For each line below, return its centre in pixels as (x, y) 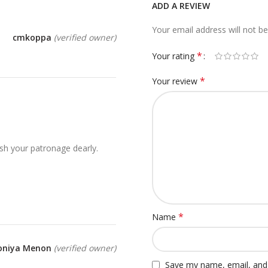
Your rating (174, 56)
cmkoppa (33, 38)
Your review (176, 81)
